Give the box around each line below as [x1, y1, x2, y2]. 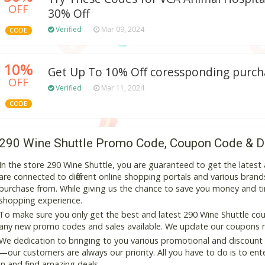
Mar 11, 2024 [99, 83, 144, 93]
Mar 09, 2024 [99, 24, 144, 35]
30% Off [48, 6, 90, 22]
